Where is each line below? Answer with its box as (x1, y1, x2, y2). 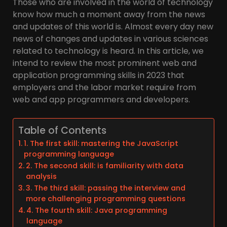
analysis (25, 171, 57, 181)
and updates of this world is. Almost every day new (13, 20, 213, 32)
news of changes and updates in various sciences (13, 32, 208, 45)
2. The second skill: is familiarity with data (25, 160, 183, 171)
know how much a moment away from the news (13, 8, 205, 20)
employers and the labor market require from (13, 81, 196, 93)
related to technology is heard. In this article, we (13, 45, 204, 57)
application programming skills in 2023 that (13, 69, 184, 81)
